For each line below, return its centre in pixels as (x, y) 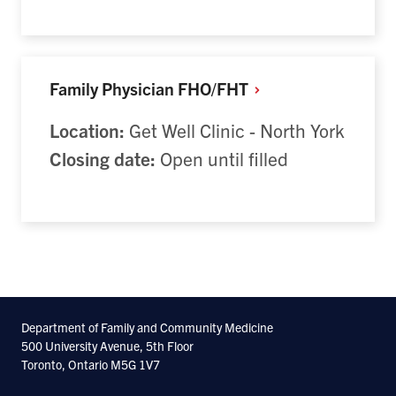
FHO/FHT (215, 88)
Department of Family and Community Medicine (147, 327)
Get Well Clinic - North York (235, 130)
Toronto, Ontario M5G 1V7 (91, 364)
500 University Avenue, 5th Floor (107, 345)
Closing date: (103, 159)
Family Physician (114, 88)
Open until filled (222, 159)
